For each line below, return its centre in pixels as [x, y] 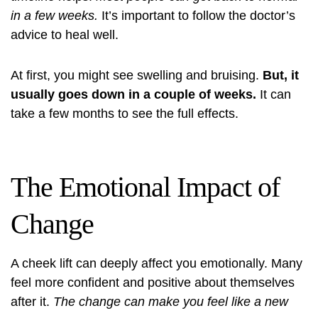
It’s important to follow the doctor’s [197, 16]
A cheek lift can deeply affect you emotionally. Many [157, 263]
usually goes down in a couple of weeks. [133, 94]
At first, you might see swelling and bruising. [137, 75]
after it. [32, 302]
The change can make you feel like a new [171, 302]
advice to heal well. [65, 35]
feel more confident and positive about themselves [153, 283]
